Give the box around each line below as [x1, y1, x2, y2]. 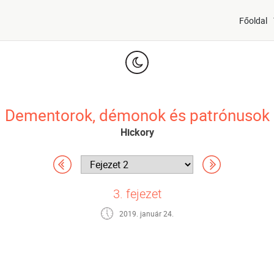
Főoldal [239, 14, 267, 26]
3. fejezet [113, 185, 161, 202]
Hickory [120, 125, 154, 139]
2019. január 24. [119, 209, 174, 219]
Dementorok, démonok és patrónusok [4, 105, 270, 127]
